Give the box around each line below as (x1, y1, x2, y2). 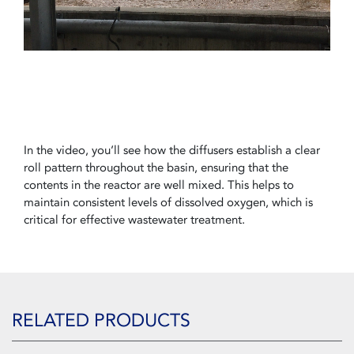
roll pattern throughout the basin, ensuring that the (24, 160, 288, 175)
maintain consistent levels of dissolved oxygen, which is (24, 194, 313, 209)
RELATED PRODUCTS (12, 309, 190, 331)
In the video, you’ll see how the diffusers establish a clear (24, 142, 320, 157)
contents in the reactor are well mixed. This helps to (24, 177, 294, 192)
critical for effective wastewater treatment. (24, 212, 245, 227)
